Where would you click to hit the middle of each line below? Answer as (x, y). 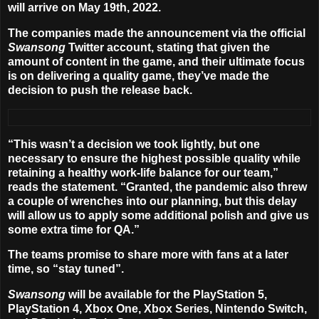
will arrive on (43, 8)
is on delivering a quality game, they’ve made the (138, 75)
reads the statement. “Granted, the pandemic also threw (157, 187)
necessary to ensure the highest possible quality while (154, 158)
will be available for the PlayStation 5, (166, 295)
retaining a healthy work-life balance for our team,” (143, 172)
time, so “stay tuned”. (66, 269)
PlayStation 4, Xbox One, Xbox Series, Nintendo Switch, (157, 309)
